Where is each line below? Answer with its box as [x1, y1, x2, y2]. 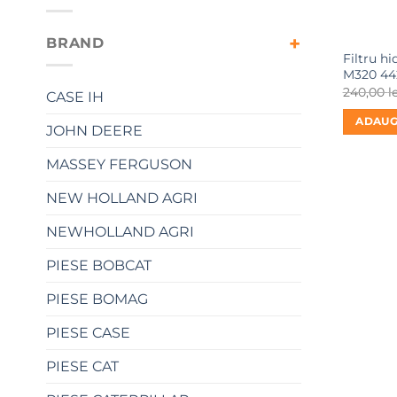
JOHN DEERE [46, 121, 143, 139]
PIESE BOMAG [46, 290, 148, 307]
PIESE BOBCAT [46, 256, 152, 274]
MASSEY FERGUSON [46, 155, 192, 173]
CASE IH [46, 88, 104, 105]
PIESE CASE [46, 323, 130, 341]
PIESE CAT [46, 357, 119, 375]
